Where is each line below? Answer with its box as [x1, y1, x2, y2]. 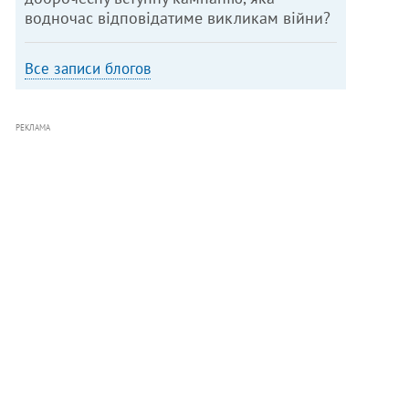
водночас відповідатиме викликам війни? [25, 6, 331, 28]
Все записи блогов [25, 58, 152, 79]
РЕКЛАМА [16, 121, 51, 132]
